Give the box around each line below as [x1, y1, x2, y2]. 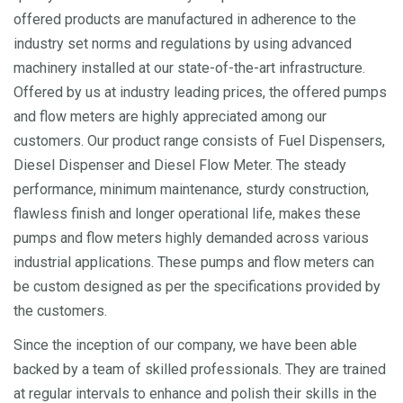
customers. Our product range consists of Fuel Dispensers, [13, 132, 385, 150]
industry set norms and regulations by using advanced [13, 35, 352, 53]
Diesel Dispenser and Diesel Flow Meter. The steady [13, 157, 346, 175]
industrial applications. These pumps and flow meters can [13, 254, 374, 272]
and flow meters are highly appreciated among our [13, 108, 327, 126]
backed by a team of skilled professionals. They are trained [13, 361, 386, 379]
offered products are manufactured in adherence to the [13, 11, 356, 29]
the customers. [13, 302, 107, 320]
